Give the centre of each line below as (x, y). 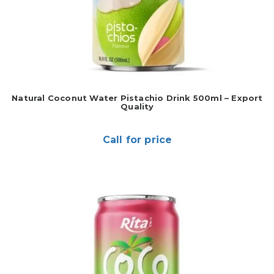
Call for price (137, 140)
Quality (137, 107)
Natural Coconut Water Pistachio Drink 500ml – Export (137, 98)
